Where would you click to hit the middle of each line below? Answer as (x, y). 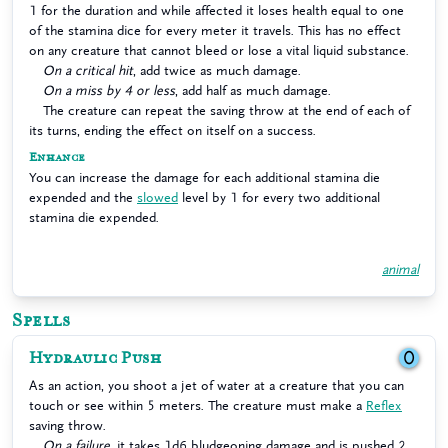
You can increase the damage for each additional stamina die (204, 177)
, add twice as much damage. (217, 70)
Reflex (384, 405)
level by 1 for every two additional (279, 197)
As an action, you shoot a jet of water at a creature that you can (216, 385)
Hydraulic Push (95, 358)
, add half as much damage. (253, 90)
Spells (41, 321)
